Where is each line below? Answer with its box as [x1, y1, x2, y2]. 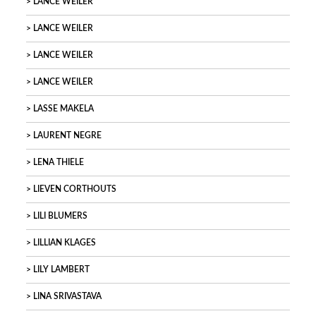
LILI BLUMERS [33, 212, 87, 220]
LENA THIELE [33, 159, 84, 166]
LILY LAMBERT [33, 266, 90, 274]
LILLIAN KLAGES [33, 239, 96, 247]
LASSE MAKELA [33, 105, 94, 113]
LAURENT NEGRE [33, 132, 102, 140]
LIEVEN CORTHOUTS [33, 186, 116, 193]
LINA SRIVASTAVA [33, 293, 102, 300]
